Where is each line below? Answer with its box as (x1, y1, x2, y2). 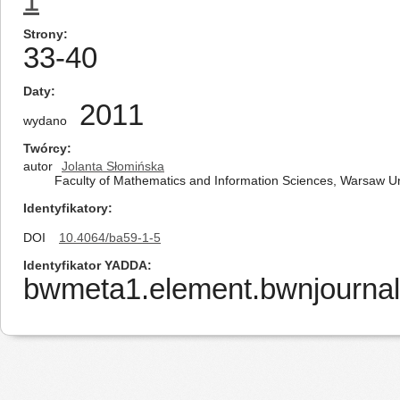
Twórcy (23, 141, 67, 155)
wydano (23, 113, 67, 128)
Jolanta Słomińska (62, 159, 164, 173)
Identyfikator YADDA (23, 258, 147, 272)
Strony (23, 27, 63, 41)
